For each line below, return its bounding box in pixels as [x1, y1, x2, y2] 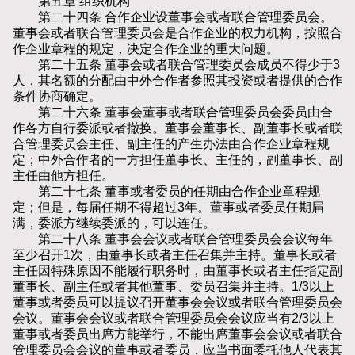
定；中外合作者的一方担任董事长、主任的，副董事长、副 [13, 153, 342, 167]
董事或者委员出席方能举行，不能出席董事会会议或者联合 [13, 327, 342, 342]
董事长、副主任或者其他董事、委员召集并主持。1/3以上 [13, 280, 334, 294]
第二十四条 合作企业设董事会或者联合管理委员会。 [13, 10, 333, 25]
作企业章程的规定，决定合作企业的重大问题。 [13, 42, 279, 56]
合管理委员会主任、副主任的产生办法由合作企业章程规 [13, 137, 330, 151]
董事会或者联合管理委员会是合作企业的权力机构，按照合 [13, 26, 342, 40]
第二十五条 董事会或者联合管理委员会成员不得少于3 [13, 58, 340, 72]
